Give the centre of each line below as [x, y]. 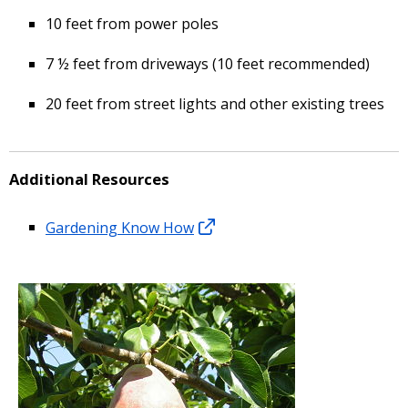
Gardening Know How [120, 227]
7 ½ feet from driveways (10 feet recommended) [208, 63]
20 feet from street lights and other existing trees [215, 103]
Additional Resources [89, 178]
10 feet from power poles [132, 23]
